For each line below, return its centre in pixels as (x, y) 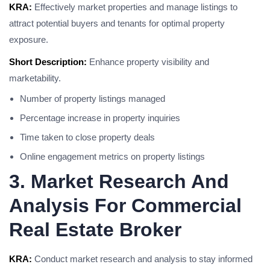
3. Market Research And (119, 181)
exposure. (29, 39)
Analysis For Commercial (125, 206)
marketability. (35, 78)
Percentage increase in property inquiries (100, 118)
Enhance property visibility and (148, 62)
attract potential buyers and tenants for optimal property (117, 23)
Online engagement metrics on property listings (112, 156)
